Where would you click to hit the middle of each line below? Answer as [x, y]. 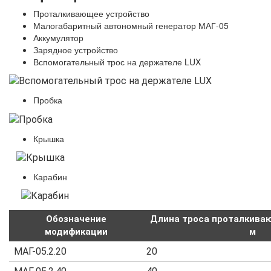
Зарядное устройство [76, 50]
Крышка [49, 138]
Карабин [50, 176]
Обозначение [76, 219]
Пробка [48, 100]
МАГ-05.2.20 [40, 252]
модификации [76, 232]
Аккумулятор [58, 38]
